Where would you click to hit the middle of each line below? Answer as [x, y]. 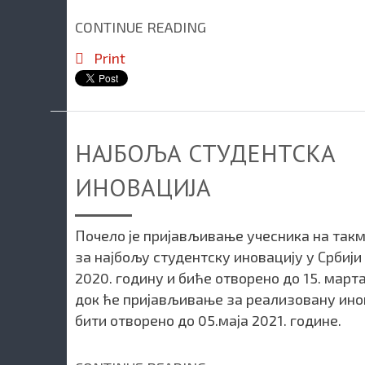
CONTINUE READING [141, 27]
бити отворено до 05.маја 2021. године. [208, 320]
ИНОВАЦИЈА [143, 187]
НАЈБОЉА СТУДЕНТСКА [205, 152]
